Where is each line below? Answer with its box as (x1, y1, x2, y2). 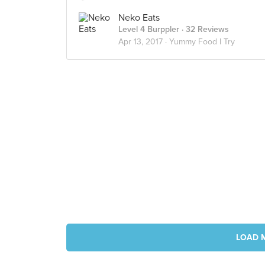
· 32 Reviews (179, 24, 229, 34)
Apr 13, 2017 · (118, 37, 169, 47)
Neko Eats (118, 12, 160, 24)
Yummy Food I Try (169, 37, 235, 47)
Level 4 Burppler (118, 24, 179, 34)
